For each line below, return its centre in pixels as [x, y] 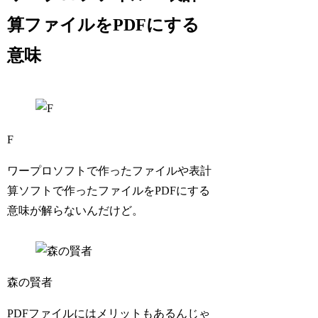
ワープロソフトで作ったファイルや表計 [110, 171]
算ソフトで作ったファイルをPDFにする [109, 191]
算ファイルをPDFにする [104, 25]
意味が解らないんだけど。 [76, 211]
